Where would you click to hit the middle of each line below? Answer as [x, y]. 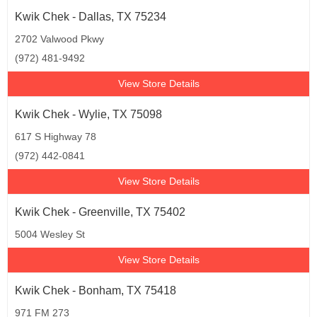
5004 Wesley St [50, 234]
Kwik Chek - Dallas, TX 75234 [91, 17]
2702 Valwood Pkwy [59, 39]
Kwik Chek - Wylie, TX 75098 [88, 114]
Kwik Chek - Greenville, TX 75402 [100, 212]
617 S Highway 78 [56, 137]
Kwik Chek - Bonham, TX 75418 [96, 290]
